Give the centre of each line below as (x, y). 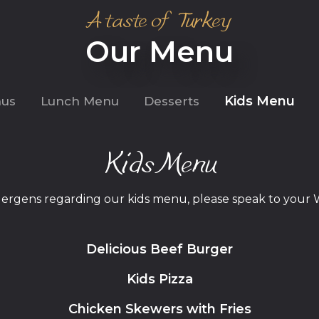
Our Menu (159, 51)
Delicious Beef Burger (159, 249)
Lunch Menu (79, 101)
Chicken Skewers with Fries (159, 309)
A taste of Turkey (159, 23)
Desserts (171, 101)
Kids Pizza (159, 279)
